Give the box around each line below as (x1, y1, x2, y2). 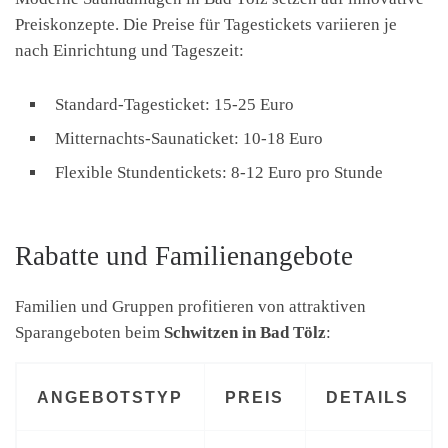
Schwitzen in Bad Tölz (164, 322, 326, 342)
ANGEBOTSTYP (37, 387, 184, 406)
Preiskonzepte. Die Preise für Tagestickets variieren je (15, 15, 397, 35)
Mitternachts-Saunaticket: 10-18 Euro (55, 129, 323, 149)
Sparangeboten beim (15, 322, 164, 342)
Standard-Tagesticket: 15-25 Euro (55, 95, 294, 115)
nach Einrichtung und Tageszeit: (15, 41, 244, 61)
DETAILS (326, 387, 410, 406)
